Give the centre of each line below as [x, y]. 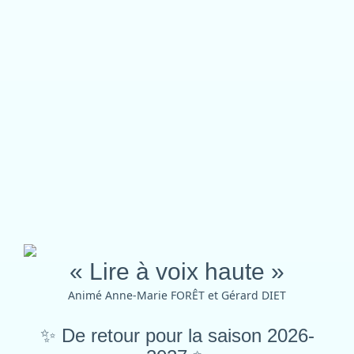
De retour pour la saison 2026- [185, 335]
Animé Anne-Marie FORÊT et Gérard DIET [177, 295]
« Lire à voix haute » [177, 271]
